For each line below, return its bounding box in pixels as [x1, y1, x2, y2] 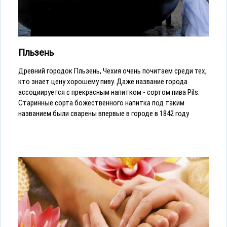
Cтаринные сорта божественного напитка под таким [18, 98, 184, 107]
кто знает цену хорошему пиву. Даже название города [18, 77, 187, 86]
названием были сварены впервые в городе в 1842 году [18, 108, 189, 118]
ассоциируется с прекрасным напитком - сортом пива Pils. [18, 87, 200, 97]
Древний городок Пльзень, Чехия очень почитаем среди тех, [18, 66, 207, 75]
